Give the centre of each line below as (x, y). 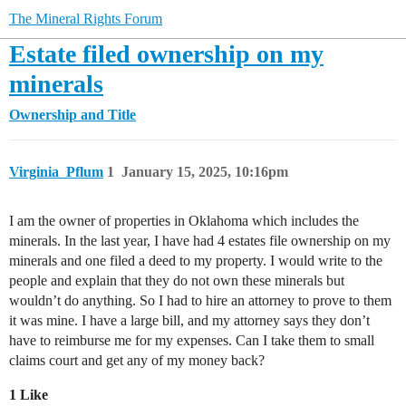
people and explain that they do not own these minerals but (177, 280)
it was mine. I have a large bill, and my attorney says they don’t (189, 320)
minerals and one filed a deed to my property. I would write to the (196, 261)
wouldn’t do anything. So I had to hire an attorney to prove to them (200, 300)
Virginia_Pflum (56, 172)
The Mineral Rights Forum (86, 19)
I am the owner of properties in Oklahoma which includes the (184, 221)
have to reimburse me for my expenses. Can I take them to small (192, 340)
